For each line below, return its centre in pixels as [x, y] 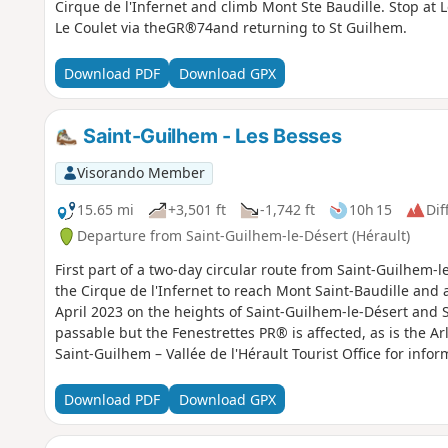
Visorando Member [140, 173]
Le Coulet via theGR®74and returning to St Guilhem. [230, 28]
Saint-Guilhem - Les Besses [210, 136]
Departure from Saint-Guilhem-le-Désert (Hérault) [243, 236]
